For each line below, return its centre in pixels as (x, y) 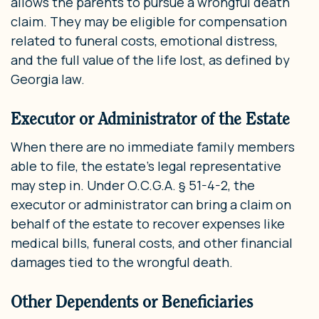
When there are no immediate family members (153, 147)
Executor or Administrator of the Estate (150, 119)
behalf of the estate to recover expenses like (148, 224)
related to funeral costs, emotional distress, (144, 41)
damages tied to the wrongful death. (122, 262)
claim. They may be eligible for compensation (149, 22)
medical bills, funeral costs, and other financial (152, 243)
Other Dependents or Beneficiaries (132, 302)
